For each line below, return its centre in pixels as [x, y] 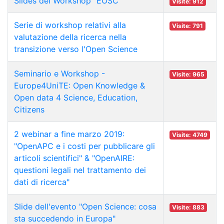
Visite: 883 [188, 207]
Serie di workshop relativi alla [70, 25]
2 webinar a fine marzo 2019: [69, 134]
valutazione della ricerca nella [70, 37]
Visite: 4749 [189, 134]
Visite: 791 [187, 25]
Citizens [29, 109]
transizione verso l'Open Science [76, 49]
